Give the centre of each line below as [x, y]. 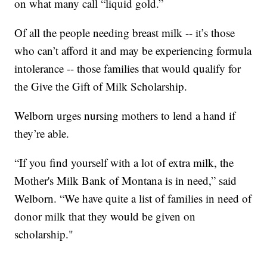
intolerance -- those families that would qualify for [128, 68]
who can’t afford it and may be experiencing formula [133, 50]
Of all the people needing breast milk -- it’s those [125, 32]
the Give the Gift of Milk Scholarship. [101, 86]
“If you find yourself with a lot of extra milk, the [124, 162]
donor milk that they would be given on [105, 216]
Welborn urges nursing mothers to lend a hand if [125, 115]
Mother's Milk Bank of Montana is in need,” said [126, 180]
